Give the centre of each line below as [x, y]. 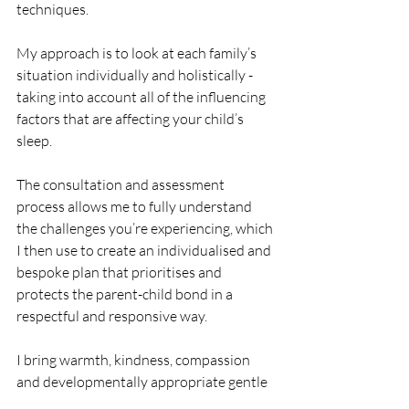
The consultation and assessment [122, 184]
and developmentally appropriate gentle [143, 381]
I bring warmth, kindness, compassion [135, 359]
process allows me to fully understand [136, 206]
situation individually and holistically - [136, 74]
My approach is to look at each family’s [138, 52]
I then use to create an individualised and [145, 250]
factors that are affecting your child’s [131, 118]
